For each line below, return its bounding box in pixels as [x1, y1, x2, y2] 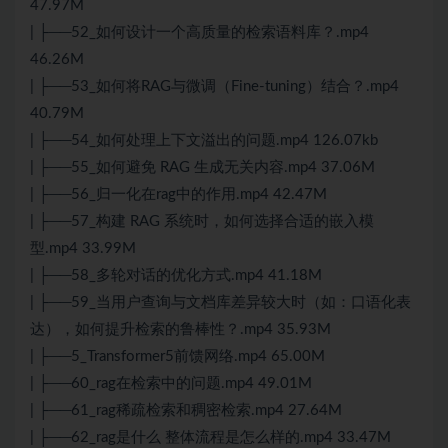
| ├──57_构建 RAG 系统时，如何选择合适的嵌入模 [30, 214, 374, 230]
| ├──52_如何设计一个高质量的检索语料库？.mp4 [30, 25, 369, 41]
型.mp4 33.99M [30, 241, 136, 257]
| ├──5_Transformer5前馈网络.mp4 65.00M [30, 349, 325, 365]
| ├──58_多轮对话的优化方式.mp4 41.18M [30, 268, 322, 284]
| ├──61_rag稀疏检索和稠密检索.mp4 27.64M [30, 403, 342, 419]
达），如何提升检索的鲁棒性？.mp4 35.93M [30, 322, 331, 338]
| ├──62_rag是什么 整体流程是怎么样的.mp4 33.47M [30, 430, 391, 446]
